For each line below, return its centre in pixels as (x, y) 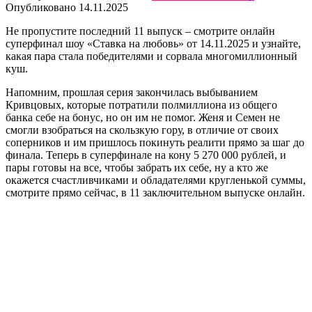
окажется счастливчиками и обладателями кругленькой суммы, (156, 180)
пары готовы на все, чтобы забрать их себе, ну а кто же (137, 167)
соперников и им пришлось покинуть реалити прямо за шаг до (155, 142)
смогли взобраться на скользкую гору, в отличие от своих (142, 130)
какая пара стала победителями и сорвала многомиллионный (151, 56)
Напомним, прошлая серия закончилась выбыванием (132, 92)
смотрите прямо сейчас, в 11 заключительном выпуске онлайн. (155, 192)
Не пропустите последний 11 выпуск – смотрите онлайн (140, 31)
